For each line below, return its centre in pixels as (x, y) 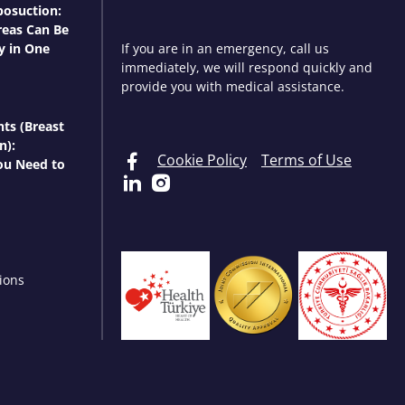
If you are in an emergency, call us (225, 48)
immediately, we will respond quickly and (247, 67)
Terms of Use (306, 160)
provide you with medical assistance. (233, 86)
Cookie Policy (202, 160)
